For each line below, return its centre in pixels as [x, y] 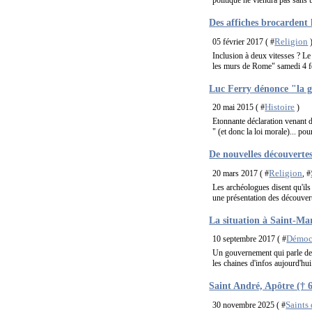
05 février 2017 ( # [244, 41]
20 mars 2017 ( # [241, 173]
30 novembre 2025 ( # [249, 305]
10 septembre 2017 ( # [250, 239]
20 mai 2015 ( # [239, 108]
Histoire [280, 107]
